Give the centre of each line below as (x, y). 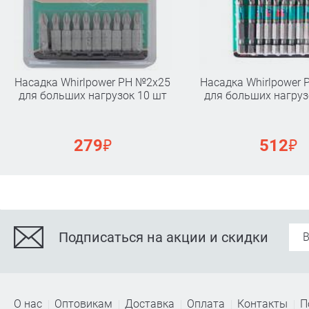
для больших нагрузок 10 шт (92, 95)
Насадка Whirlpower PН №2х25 (93, 82)
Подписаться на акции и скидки (163, 237)
